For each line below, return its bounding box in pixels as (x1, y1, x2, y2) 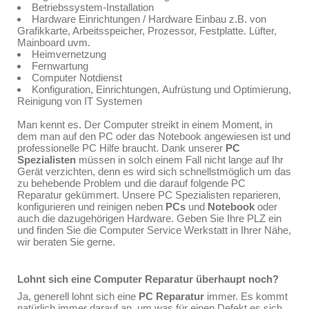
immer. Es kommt (204, 290, 288, 302)
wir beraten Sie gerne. (17, 236, 115, 248)
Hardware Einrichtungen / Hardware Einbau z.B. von (32, 13, 266, 25)
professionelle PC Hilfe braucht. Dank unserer (17, 142, 226, 154)
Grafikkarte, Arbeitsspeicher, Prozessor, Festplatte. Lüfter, (17, 25, 277, 37)
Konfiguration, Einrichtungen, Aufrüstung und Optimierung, (32, 83, 291, 95)
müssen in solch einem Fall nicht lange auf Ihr (76, 154, 283, 166)
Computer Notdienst (32, 72, 122, 83)
